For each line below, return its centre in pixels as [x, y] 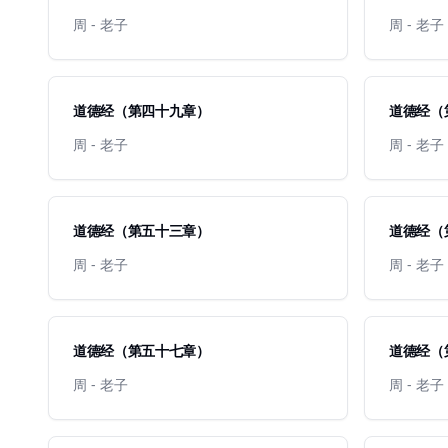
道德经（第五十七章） [141, 350]
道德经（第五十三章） [141, 230]
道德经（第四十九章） [141, 110]
